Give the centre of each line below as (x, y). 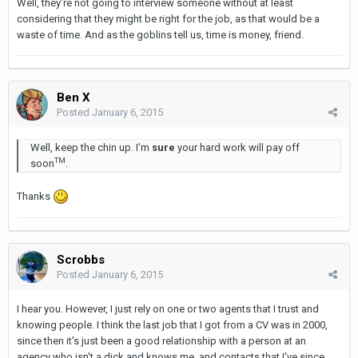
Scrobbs (81, 259)
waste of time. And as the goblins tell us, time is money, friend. (160, 34)
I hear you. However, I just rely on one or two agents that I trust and (168, 308)
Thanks (35, 196)
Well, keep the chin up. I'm (91, 147)
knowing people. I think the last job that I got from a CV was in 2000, (172, 324)
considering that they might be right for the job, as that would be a (168, 18)
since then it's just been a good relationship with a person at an (161, 340)
